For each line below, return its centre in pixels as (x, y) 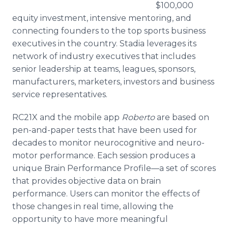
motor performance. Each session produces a (104, 155)
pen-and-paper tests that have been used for (105, 130)
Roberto (139, 117)
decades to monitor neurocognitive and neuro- (108, 143)
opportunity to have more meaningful (90, 219)
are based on (183, 117)
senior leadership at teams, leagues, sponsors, (104, 69)
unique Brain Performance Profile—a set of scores (114, 168)
